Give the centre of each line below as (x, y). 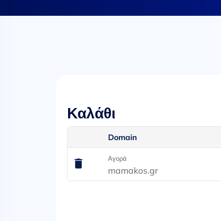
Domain (123, 137)
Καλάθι (92, 113)
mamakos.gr (133, 170)
